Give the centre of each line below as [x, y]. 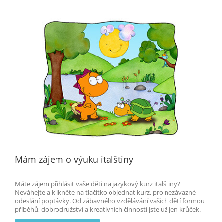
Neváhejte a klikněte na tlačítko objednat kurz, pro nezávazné [105, 193]
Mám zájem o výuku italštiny [74, 159]
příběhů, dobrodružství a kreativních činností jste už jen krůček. [108, 209]
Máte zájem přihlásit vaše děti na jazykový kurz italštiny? [98, 184]
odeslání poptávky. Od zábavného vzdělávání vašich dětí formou [110, 201]
